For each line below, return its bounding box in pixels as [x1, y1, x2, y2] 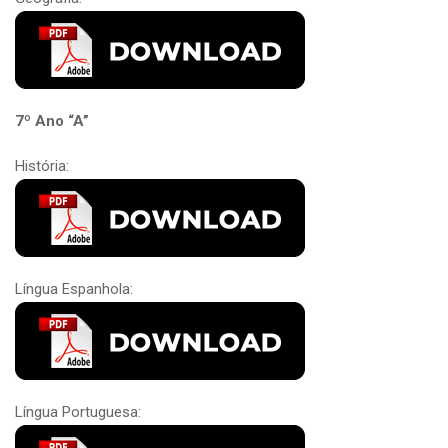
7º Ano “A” [15, 111, 89, 130]
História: [15, 156, 69, 175]
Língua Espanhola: [15, 279, 133, 298]
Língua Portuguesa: [15, 402, 141, 421]
